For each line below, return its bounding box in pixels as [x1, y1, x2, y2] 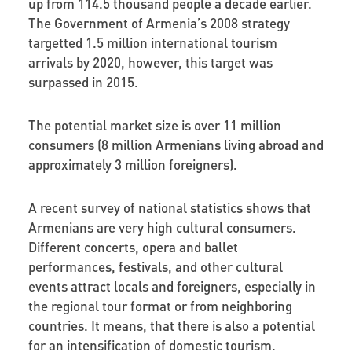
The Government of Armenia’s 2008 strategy [27, 13, 290, 31]
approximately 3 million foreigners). [27, 155, 237, 173]
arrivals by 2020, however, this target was [27, 53, 273, 71]
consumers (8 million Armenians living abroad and [27, 135, 324, 153]
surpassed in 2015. [27, 72, 138, 90]
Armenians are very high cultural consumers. [27, 218, 296, 236]
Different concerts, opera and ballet [27, 237, 238, 255]
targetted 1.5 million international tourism [27, 33, 277, 51]
